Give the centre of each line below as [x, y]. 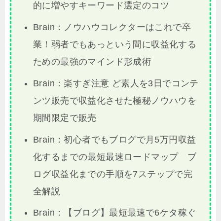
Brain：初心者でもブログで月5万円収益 [114, 139]
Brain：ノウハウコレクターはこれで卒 [112, 27]
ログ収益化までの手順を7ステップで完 [113, 174]
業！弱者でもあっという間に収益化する [115, 44]
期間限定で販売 [65, 118]
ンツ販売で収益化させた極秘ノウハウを [115, 100]
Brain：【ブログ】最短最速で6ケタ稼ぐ [114, 213]
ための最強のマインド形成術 [92, 61]
